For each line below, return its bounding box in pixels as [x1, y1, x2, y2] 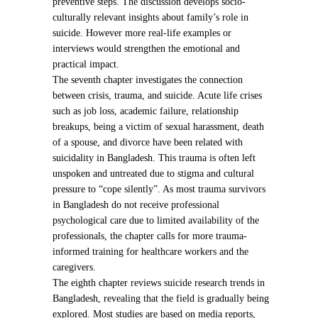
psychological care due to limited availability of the [53, 215, 260, 226]
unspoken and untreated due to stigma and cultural [53, 168, 255, 180]
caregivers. [53, 262, 97, 273]
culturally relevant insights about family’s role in [53, 12, 249, 23]
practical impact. [53, 59, 120, 70]
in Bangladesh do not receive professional [53, 199, 220, 211]
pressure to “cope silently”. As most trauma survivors [53, 184, 266, 195]
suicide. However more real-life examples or [53, 28, 232, 39]
